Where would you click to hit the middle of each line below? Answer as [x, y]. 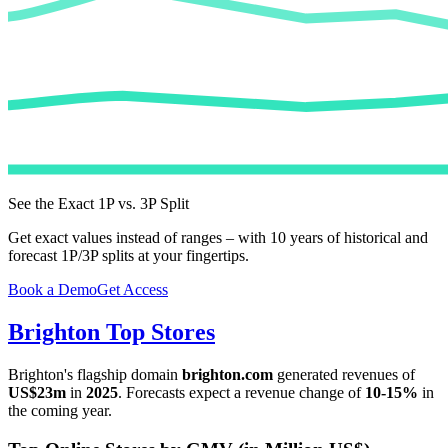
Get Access [132, 290]
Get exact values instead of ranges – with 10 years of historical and [218, 238]
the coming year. [60, 411]
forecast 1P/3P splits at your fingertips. [128, 256]
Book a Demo [52, 290]
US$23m [37, 393]
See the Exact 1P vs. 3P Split [98, 204]
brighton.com [227, 375]
